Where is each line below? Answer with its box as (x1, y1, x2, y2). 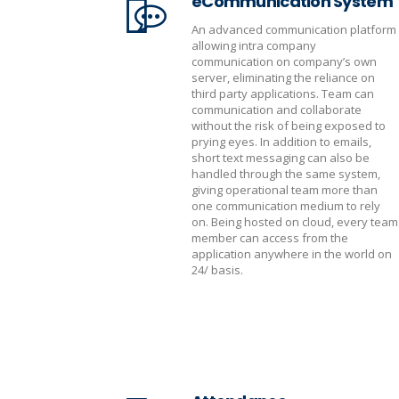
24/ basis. (191, 262, 243, 278)
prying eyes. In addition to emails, (191, 134, 371, 150)
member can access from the (191, 230, 348, 246)
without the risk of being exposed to (191, 118, 386, 134)
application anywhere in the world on (191, 246, 392, 262)
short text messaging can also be (191, 150, 370, 166)
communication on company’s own (191, 53, 377, 69)
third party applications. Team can (191, 85, 374, 102)
